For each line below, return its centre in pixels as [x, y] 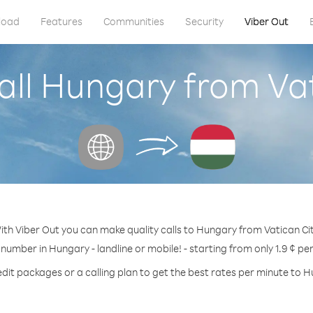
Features [61, 21]
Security [204, 21]
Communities [133, 21]
